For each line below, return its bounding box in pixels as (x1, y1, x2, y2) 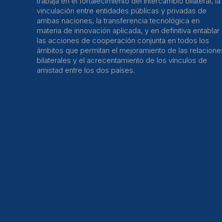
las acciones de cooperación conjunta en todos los (37, 36, 209, 45)
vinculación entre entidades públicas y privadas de (37, 6, 207, 15)
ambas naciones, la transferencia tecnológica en (37, 16, 200, 25)
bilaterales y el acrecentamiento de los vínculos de (37, 55, 207, 65)
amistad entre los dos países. (37, 65, 135, 75)
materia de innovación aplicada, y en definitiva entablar (37, 26, 220, 35)
